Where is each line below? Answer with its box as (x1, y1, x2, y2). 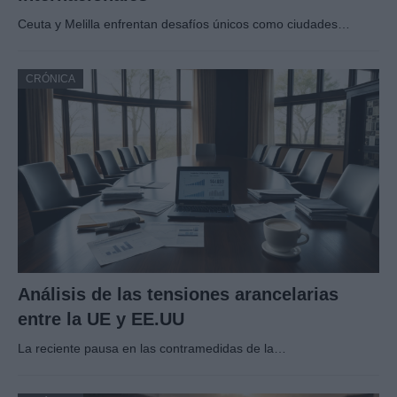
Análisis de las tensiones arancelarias (18, 284, 339, 304)
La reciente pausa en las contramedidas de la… (18, 340, 286, 355)
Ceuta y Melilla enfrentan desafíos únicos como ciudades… (18, 17, 350, 32)
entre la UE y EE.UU (18, 308, 184, 329)
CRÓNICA (26, 73, 75, 86)
